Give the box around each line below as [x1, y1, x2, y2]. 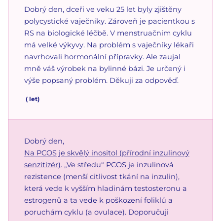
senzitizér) [24, 160, 61, 169]
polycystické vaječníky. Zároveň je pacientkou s [24, 16, 195, 26]
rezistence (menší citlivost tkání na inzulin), [24, 172, 180, 181]
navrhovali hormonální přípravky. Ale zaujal [24, 52, 181, 61]
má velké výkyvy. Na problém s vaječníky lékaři [24, 40, 194, 49]
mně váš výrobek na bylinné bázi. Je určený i [24, 64, 185, 73]
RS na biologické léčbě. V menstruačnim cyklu [24, 28, 192, 37]
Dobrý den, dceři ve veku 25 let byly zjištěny [24, 4, 182, 14]
